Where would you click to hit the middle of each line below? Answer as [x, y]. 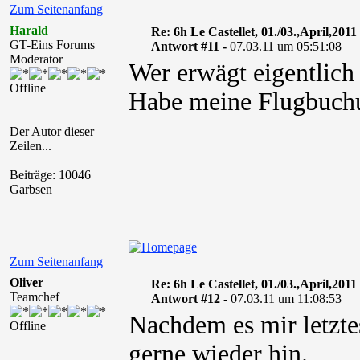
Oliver [27, 282]
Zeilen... [31, 146]
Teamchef [35, 297]
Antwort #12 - [190, 299]
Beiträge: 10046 [50, 175]
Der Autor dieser [52, 131]
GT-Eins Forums [52, 45]
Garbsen [31, 189]
